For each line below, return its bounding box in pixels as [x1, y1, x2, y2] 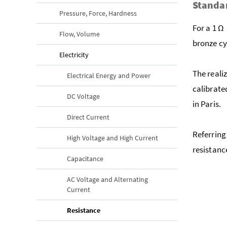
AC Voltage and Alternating [67, 174, 148, 184]
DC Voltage [67, 91, 100, 101]
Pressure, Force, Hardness [59, 8, 137, 18]
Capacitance [67, 154, 103, 163]
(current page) [99, 205, 145, 214]
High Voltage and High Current [67, 133, 158, 142]
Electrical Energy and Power [67, 70, 150, 80]
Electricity [59, 50, 89, 59]
